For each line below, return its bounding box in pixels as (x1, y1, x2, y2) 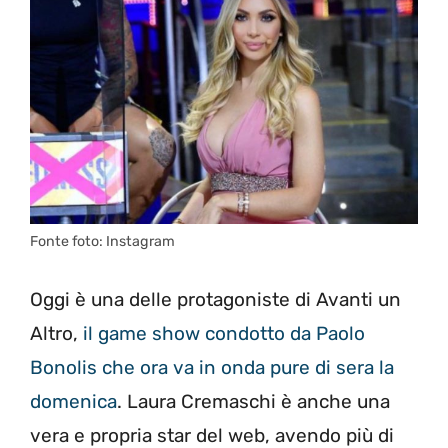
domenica (30, 389, 117, 413)
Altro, (30, 321, 83, 345)
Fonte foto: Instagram (30, 233, 175, 251)
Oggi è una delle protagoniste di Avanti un (30, 287, 401, 311)
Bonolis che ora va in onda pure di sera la (30, 355, 394, 379)
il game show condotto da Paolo (83, 321, 365, 345)
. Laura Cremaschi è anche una (117, 389, 390, 413)
